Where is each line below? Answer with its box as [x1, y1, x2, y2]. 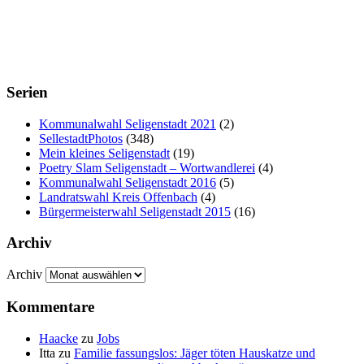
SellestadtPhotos [39, 131, 123, 145]
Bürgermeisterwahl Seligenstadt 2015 [39, 204, 231, 219]
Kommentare [6, 297, 94, 315]
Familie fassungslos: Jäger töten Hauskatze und [74, 345, 315, 360]
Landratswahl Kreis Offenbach [39, 189, 197, 204]
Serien [6, 84, 48, 102]
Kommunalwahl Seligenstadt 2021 [39, 116, 216, 131]
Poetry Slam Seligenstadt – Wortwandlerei [39, 160, 255, 175]
